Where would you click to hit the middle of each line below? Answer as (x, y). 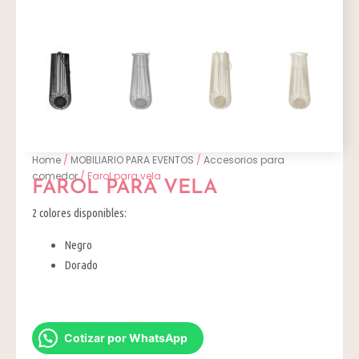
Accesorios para (244, 159)
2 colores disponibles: (80, 213)
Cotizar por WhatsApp (126, 337)
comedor (55, 175)
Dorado (81, 264)
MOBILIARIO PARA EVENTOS (133, 159)
